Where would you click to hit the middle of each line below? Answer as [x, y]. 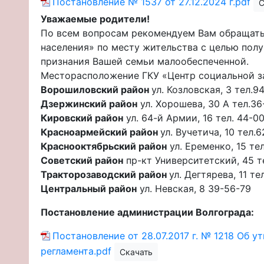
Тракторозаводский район [105, 174]
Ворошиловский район [96, 89]
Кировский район [82, 118]
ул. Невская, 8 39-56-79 [194, 188]
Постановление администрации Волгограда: [147, 212]
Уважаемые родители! [95, 19]
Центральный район [89, 188]
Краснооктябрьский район [104, 146]
